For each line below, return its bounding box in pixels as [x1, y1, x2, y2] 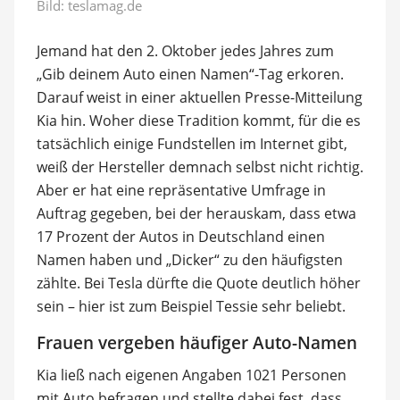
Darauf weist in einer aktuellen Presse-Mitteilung [36, 87, 362, 107]
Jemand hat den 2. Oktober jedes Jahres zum [36, 40, 334, 61]
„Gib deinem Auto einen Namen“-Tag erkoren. [36, 63, 344, 84]
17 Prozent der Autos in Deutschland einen [36, 226, 325, 246]
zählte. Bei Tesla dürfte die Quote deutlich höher [36, 272, 361, 293]
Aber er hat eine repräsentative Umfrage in [36, 179, 326, 200]
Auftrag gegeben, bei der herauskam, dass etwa [36, 203, 356, 223]
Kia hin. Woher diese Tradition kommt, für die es [36, 110, 361, 130]
